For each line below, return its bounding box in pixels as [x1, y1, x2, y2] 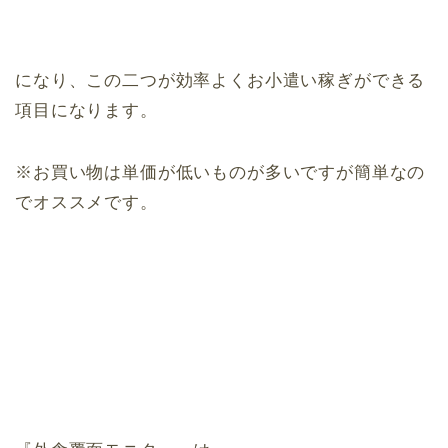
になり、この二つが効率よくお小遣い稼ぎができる [15, 71, 426, 91]
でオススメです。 [15, 193, 158, 213]
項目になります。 [15, 101, 158, 121]
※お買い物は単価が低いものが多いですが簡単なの [15, 163, 426, 183]
